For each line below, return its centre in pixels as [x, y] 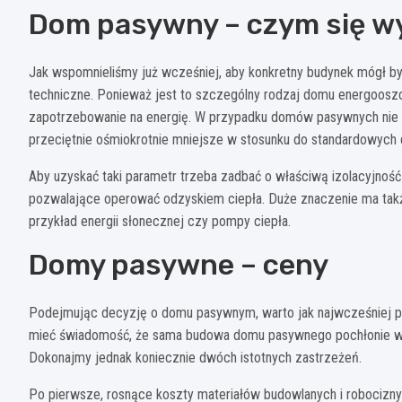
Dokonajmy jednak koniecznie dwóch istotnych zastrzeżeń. [195, 358]
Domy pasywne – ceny [179, 265]
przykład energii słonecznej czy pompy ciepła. [160, 222]
